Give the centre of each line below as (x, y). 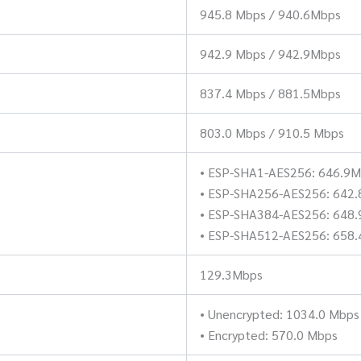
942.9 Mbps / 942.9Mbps (270, 53)
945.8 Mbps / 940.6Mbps (270, 14)
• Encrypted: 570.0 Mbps (269, 334)
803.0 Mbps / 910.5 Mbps (272, 132)
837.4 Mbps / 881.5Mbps (270, 93)
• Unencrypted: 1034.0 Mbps (280, 313)
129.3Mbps (231, 274)
